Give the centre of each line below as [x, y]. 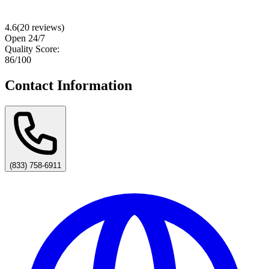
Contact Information [68, 85]
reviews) [47, 27]
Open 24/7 [25, 38]
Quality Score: [32, 49]
